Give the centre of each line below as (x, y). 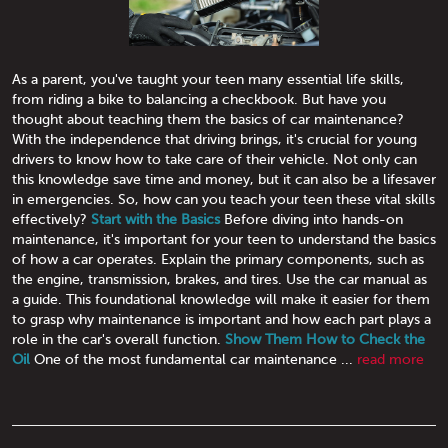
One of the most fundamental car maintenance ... (193, 358)
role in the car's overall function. (118, 338)
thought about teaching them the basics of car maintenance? (208, 118)
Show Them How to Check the (325, 338)
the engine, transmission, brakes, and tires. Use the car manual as (219, 278)
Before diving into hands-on (311, 218)
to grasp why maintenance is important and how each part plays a (221, 318)
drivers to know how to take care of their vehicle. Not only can (214, 158)
